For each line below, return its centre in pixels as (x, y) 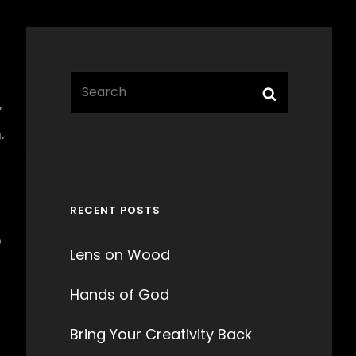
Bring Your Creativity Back (161, 334)
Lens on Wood (120, 255)
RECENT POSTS (115, 210)
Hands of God (119, 294)
